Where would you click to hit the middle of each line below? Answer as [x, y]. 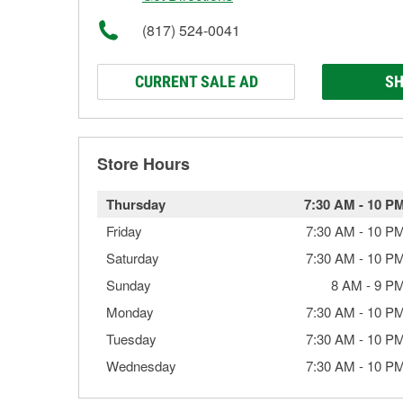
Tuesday [131, 339]
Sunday [129, 285]
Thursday [136, 204]
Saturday [133, 258]
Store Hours [143, 164]
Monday [130, 312]
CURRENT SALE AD [196, 81]
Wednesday [141, 366]
